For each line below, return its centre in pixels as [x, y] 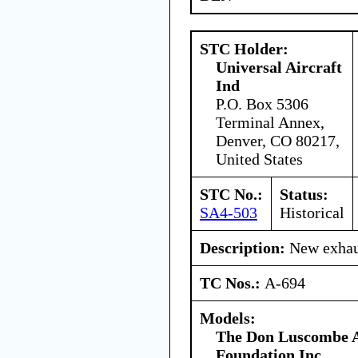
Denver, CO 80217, [278, 140]
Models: [228, 318]
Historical [312, 212]
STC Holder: [244, 48]
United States [259, 159]
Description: [243, 247]
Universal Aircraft [279, 67]
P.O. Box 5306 [262, 103]
